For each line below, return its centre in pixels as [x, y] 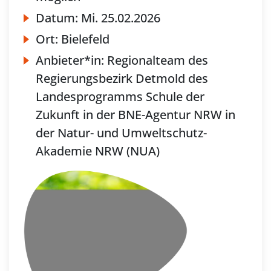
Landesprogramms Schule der [120, 96]
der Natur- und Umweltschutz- [121, 132]
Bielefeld [85, 39]
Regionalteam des [158, 60]
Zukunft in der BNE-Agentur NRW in [135, 114]
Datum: [58, 18]
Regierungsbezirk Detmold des [122, 78]
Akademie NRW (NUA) [98, 151]
